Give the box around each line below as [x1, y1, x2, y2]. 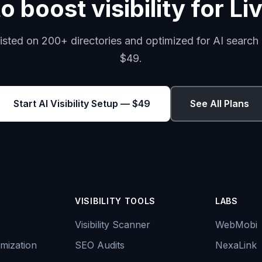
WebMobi [215, 219, 257, 230]
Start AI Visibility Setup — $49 [13, 98, 150, 109]
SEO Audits [75, 239, 125, 251]
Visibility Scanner [75, 219, 150, 230]
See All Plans [189, 98, 249, 109]
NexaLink [215, 239, 257, 251]
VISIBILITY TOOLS [75, 196, 156, 206]
